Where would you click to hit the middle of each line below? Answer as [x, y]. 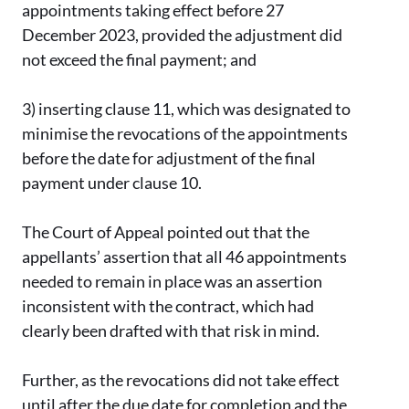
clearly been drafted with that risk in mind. [171, 331]
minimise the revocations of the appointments [185, 134]
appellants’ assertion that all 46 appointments [184, 257]
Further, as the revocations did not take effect [181, 380]
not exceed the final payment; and [139, 60]
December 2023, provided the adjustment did [182, 35]
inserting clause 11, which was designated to [194, 109]
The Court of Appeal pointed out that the [166, 232]
